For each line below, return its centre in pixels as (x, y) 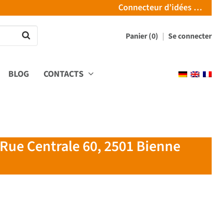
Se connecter (190, 36)
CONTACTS (65, 74)
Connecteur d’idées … (160, 8)
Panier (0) (143, 36)
